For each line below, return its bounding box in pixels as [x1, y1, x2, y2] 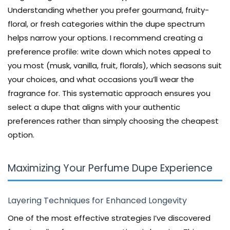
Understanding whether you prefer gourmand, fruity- [8, 5, 209, 16]
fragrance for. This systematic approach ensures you [8, 88, 210, 99]
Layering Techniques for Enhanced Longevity [8, 195, 187, 207]
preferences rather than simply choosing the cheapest [8, 116, 219, 127]
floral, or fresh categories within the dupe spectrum [8, 18, 205, 30]
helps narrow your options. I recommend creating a [8, 32, 203, 44]
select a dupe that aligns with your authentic [8, 102, 180, 113]
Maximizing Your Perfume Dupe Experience [8, 161, 213, 176]
